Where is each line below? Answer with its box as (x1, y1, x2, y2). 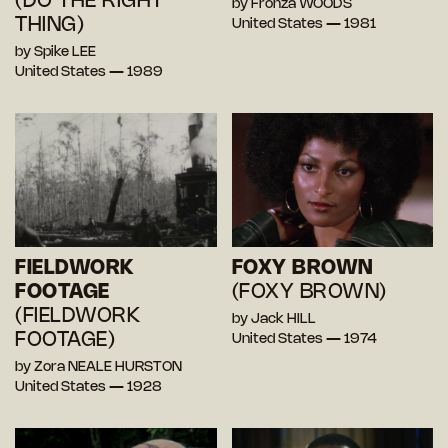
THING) (15, 15, 84, 35)
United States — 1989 (15, 65, 163, 79)
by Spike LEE (15, 45, 96, 59)
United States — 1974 (231, 333, 377, 347)
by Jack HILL (231, 313, 316, 327)
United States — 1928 (15, 381, 162, 395)
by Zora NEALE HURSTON (15, 361, 182, 375)
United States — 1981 (231, 17, 376, 31)
